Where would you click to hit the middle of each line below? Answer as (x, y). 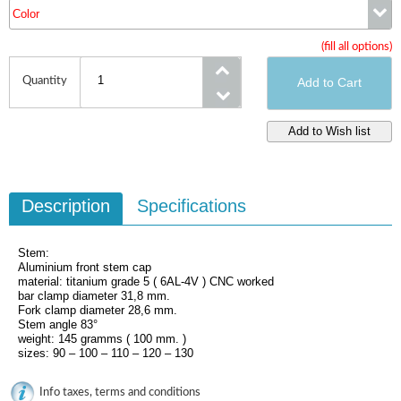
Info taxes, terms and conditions (120, 393)
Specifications (192, 205)
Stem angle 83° (58, 324)
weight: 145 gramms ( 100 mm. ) (102, 338)
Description (66, 205)
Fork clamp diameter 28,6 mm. (98, 310)
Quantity (45, 81)
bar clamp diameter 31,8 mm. (94, 295)
